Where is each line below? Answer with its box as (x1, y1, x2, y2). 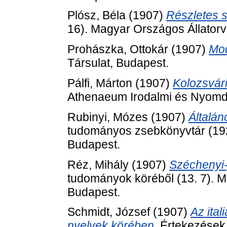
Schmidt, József (67, 205, 150, 219)
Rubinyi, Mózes (67, 110, 148, 124)
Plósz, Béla (67, 9, 126, 22)
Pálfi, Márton (67, 76, 132, 90)
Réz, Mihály (67, 158, 129, 171)
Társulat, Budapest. (67, 56, 169, 70)
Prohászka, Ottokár (67, 43, 168, 56)
